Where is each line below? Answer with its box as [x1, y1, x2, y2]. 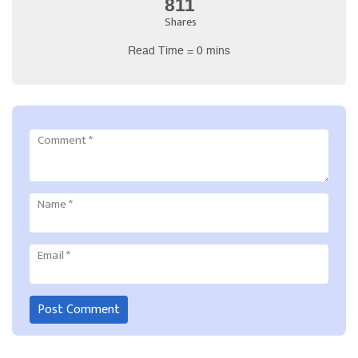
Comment [37, 129, 89, 150]
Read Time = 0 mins [128, 43, 230, 58]
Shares [164, 12, 197, 31]
